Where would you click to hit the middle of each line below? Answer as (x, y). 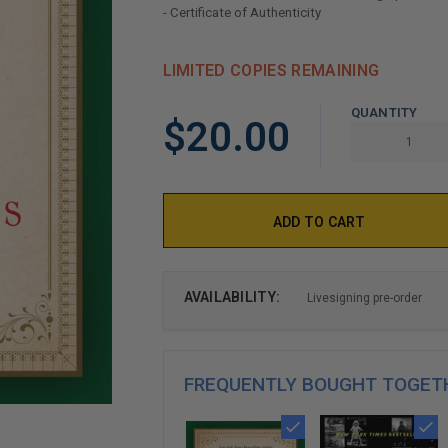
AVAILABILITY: (232, 296)
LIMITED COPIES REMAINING (271, 70)
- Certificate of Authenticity (241, 12)
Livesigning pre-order (364, 297)
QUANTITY (384, 112)
